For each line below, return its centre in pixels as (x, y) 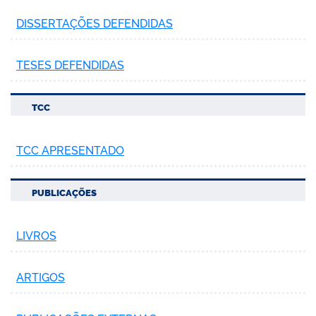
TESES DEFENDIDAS (70, 65)
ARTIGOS (41, 277)
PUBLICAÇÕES (64, 193)
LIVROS (36, 236)
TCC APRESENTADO (70, 150)
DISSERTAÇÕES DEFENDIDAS (95, 23)
